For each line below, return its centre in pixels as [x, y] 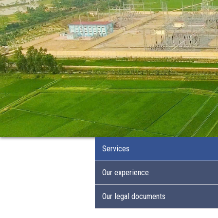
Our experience [126, 173]
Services [116, 149]
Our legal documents [134, 197]
